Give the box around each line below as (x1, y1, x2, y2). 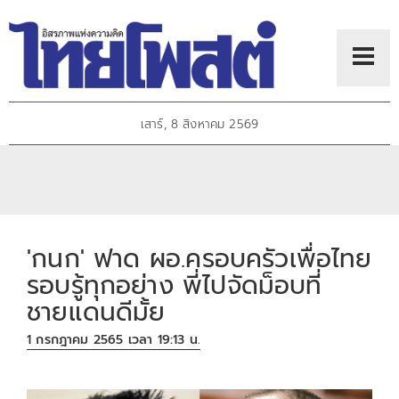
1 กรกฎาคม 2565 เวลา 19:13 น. (27, 330, 201, 350)
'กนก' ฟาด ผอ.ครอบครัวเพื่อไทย (27, 239, 372, 278)
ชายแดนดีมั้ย (27, 292, 166, 331)
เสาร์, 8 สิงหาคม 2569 (140, 115, 259, 134)
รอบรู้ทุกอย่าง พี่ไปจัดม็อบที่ (27, 265, 322, 305)
